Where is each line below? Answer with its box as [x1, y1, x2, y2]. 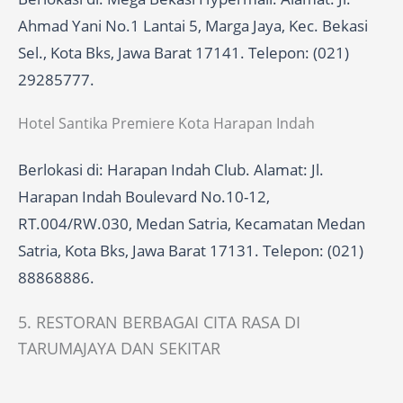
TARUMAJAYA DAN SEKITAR [18, 337, 220, 360]
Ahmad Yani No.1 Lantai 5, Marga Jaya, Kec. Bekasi [18, 15, 368, 37]
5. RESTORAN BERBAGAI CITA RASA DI [18, 311, 300, 334]
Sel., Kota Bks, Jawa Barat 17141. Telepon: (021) [18, 42, 349, 64]
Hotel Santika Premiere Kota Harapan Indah [18, 113, 315, 134]
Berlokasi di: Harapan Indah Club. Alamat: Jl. [18, 159, 324, 181]
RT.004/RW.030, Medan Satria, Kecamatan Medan [18, 213, 365, 235]
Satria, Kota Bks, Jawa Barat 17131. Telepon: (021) [18, 240, 363, 262]
